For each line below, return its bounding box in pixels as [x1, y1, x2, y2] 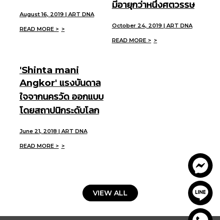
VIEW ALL [92, 189, 128, 198]
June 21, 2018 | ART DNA [19, 128, 87, 135]
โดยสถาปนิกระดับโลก [19, 104, 99, 116]
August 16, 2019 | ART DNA [19, 11, 94, 18]
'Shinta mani [19, 64, 79, 76]
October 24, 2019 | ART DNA [111, 22, 192, 29]
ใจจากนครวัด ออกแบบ [19, 90, 104, 102]
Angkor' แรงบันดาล [19, 77, 101, 88]
